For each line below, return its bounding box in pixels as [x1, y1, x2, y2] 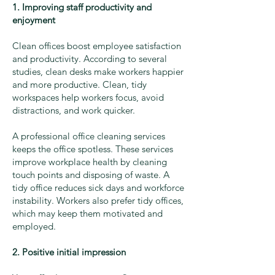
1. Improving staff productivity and [12, 1, 152, 14]
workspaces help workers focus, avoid [12, 91, 164, 104]
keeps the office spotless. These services [12, 143, 173, 155]
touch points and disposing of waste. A [12, 169, 169, 181]
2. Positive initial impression [12, 246, 126, 258]
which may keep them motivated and [12, 207, 163, 220]
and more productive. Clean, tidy [12, 79, 147, 91]
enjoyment [12, 14, 55, 26]
